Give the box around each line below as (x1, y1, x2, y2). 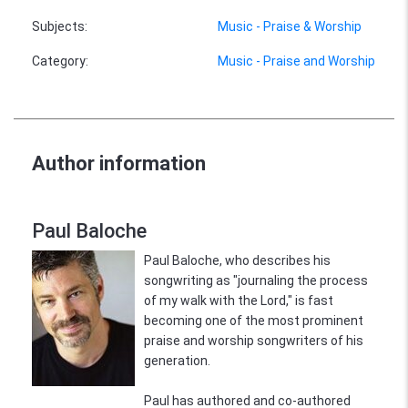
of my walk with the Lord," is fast (144, 292, 333, 308)
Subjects (32, 18, 85, 34)
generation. (144, 352, 210, 368)
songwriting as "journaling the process (144, 272, 368, 288)
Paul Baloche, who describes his (144, 252, 331, 268)
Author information (32, 151, 206, 175)
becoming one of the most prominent (144, 312, 363, 328)
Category (32, 53, 86, 68)
